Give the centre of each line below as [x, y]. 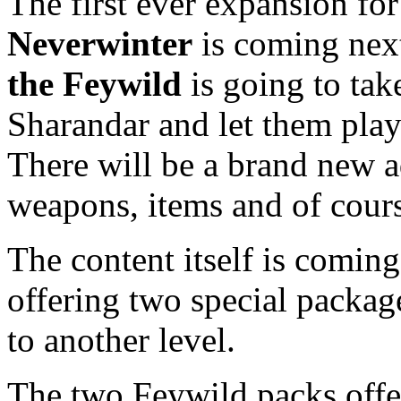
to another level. [121, 339]
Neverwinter [100, 43]
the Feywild [94, 83]
